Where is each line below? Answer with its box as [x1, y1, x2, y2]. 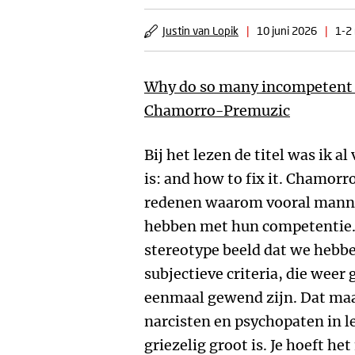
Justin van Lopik [162, 24, 239, 37]
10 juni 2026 [257, 24, 317, 37]
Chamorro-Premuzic [144, 101, 290, 120]
